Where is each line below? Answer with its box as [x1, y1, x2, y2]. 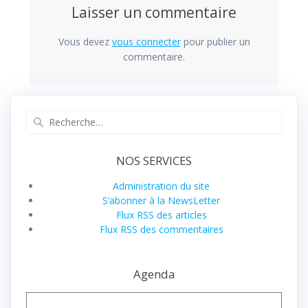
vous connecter [111, 35, 181, 49]
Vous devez [58, 35, 112, 49]
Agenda [133, 265, 175, 282]
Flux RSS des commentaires [99, 222, 223, 236]
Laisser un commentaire [71, 3, 236, 23]
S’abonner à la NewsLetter [102, 193, 220, 207]
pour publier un [180, 35, 250, 49]
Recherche [153, 109, 203, 123]
